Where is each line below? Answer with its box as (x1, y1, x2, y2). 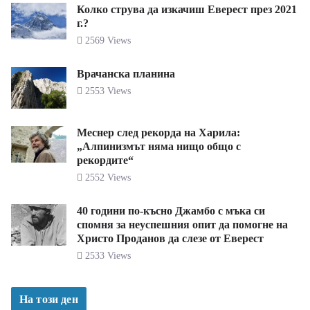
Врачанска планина (77, 68, 175, 80)
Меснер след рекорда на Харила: (77, 127, 240, 139)
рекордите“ (77, 154, 134, 167)
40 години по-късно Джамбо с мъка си (77, 205, 265, 217)
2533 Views (82, 250, 131, 262)
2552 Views (82, 172, 131, 183)
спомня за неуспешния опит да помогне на (77, 219, 288, 231)
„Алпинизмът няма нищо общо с (77, 140, 241, 153)
